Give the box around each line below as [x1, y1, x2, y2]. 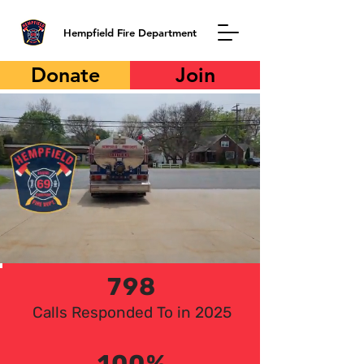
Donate [30, 63, 100, 87]
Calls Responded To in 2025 [32, 303, 232, 322]
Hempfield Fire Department [63, 26, 197, 39]
